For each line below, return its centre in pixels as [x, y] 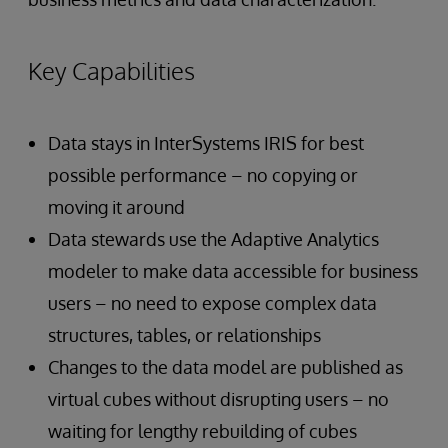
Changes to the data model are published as [225, 367]
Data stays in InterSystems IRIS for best [206, 143]
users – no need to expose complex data [212, 303]
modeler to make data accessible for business [233, 271]
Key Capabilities [111, 70]
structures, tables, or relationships [184, 335]
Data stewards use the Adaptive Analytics [213, 239]
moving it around [116, 207]
